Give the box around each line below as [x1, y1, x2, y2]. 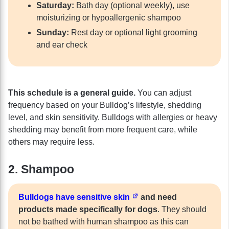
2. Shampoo [8, 163, 74, 176]
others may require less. [8, 138, 95, 147]
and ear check [36, 40, 87, 50]
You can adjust [138, 88, 191, 98]
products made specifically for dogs [18, 204, 157, 214]
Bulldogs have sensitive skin [18, 192, 132, 201]
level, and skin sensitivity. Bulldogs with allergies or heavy [8, 113, 217, 122]
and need [138, 192, 177, 201]
